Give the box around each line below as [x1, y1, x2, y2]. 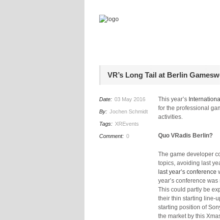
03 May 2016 [114, 96, 145, 102]
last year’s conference [158, 168, 217, 175]
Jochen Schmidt [110, 109, 148, 114]
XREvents [115, 121, 139, 127]
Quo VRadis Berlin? [158, 132, 213, 139]
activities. [158, 113, 183, 120]
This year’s [158, 96, 189, 103]
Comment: [99, 133, 125, 139]
